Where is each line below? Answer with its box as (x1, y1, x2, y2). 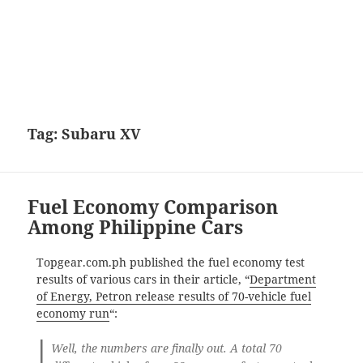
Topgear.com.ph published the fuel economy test (36, 254, 305, 270)
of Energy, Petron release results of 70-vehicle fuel (36, 288, 311, 304)
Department (249, 271, 316, 287)
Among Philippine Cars (28, 214, 244, 240)
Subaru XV (62, 124, 142, 144)
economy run (36, 305, 109, 321)
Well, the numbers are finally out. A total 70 (51, 341, 283, 357)
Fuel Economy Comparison (28, 194, 279, 220)
